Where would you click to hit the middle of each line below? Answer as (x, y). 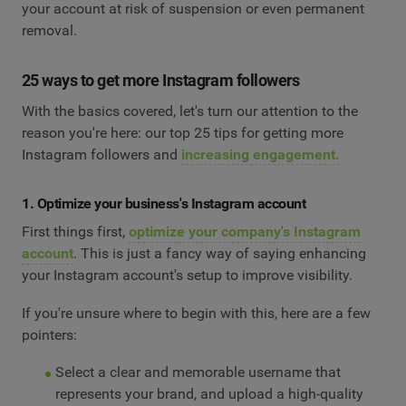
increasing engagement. (261, 154)
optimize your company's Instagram (245, 232)
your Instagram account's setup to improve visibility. (187, 275)
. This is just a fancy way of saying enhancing (220, 254)
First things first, (75, 232)
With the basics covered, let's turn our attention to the (190, 111)
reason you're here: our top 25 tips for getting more (183, 132)
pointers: (49, 334)
